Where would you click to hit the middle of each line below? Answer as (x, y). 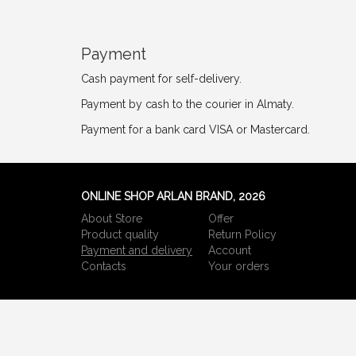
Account (230, 251)
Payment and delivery (137, 251)
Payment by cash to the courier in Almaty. (188, 104)
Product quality (120, 235)
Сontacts (104, 267)
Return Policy (242, 235)
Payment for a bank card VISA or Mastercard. (195, 130)
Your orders (239, 267)
